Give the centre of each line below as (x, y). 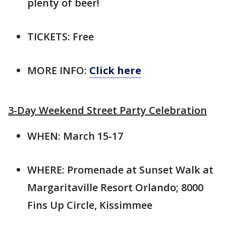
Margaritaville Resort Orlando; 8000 (115, 187)
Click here (115, 70)
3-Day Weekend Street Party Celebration (107, 110)
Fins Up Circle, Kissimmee (90, 205)
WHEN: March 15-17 (75, 136)
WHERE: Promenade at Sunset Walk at (120, 169)
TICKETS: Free (61, 36)
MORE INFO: (58, 70)
